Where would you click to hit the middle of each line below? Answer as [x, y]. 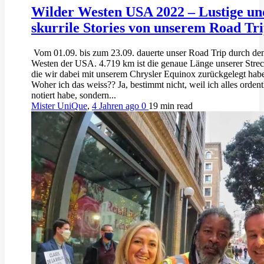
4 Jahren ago [117, 105]
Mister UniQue [59, 105]
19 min [163, 105]
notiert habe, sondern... [74, 95]
